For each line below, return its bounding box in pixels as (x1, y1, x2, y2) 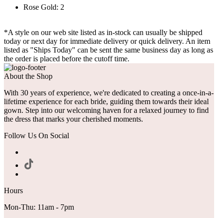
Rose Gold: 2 (23, 3, 64, 12)
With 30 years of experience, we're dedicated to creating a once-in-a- (4, 89, 214, 97)
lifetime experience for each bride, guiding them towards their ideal (4, 97, 209, 106)
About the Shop (4, 72, 53, 81)
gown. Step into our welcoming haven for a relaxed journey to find (4, 106, 209, 115)
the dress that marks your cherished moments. (4, 115, 143, 124)
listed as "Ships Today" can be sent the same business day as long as (4, 46, 213, 54)
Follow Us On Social (4, 131, 69, 140)
